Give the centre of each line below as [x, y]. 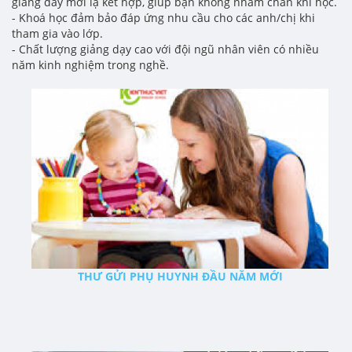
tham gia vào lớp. [57, 34]
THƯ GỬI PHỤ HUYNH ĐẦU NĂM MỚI [180, 276]
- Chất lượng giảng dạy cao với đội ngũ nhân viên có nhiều [165, 49]
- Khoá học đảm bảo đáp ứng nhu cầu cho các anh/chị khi [163, 18]
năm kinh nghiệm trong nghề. [90, 65]
